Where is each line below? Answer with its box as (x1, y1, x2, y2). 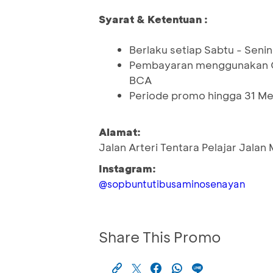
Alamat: (99, 125, 141, 139)
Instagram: (99, 161, 156, 175)
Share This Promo (99, 227, 221, 247)
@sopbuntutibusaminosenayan (99, 177, 245, 191)
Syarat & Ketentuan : (99, 12, 208, 26)
